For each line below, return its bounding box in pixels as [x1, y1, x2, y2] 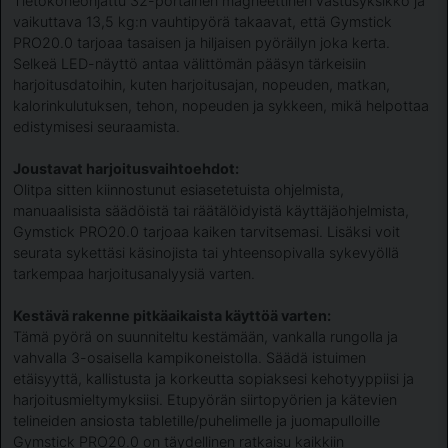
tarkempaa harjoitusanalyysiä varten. [13, 265, 255, 283]
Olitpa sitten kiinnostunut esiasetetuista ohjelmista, [13, 181, 344, 199]
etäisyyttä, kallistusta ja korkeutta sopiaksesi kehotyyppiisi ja [13, 370, 414, 388]
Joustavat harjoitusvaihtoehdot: [13, 160, 239, 178]
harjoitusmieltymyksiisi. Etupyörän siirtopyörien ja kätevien [13, 391, 397, 409]
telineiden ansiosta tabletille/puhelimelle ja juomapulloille [13, 412, 380, 430]
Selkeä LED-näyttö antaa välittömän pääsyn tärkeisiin [13, 55, 366, 73]
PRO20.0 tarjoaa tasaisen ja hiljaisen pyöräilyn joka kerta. [13, 34, 390, 52]
